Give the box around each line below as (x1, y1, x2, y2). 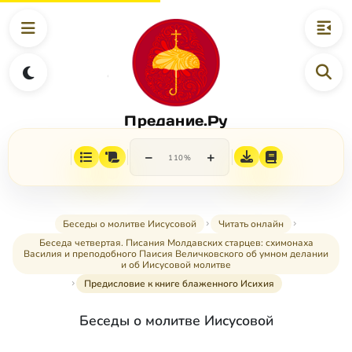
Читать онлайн (218, 218, 284, 231)
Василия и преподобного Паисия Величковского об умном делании (24, 247, 328, 261)
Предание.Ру (124, 111, 228, 130)
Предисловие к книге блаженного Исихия (84, 277, 274, 291)
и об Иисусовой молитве (121, 258, 231, 272)
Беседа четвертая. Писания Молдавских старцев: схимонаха (38, 236, 313, 250)
